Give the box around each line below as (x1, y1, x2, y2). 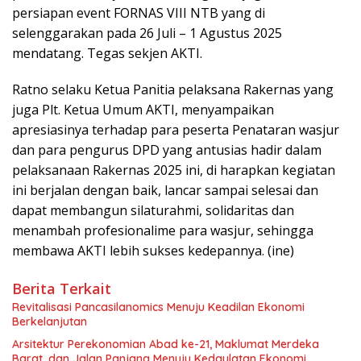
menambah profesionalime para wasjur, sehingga (12, 222, 313, 240)
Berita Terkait (12, 279, 111, 299)
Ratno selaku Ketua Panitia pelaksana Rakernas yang (12, 81, 334, 99)
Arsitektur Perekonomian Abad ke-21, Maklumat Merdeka (12, 337, 319, 352)
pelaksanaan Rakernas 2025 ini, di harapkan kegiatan (12, 161, 335, 180)
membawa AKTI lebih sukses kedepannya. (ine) (12, 242, 294, 260)
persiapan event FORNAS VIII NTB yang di (12, 4, 265, 23)
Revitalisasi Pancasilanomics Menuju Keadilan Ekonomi (12, 300, 305, 315)
